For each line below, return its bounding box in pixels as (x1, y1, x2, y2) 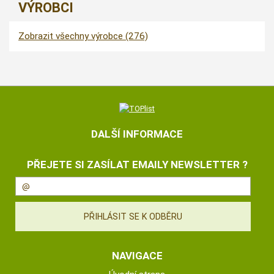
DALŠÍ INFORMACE (91, 128, 183, 141)
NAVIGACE (111, 250, 163, 262)
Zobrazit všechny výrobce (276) (18, 31, 148, 42)
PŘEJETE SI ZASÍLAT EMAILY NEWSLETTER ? (26, 158, 248, 171)
